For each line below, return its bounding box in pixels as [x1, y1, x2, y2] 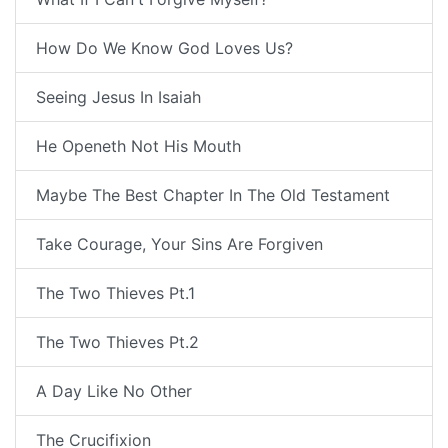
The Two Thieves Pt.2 [36, 332, 199, 353]
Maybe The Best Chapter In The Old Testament [36, 185, 390, 206]
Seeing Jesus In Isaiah [36, 87, 201, 108]
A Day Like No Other [36, 381, 192, 402]
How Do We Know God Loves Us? [36, 38, 293, 59]
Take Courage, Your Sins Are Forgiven [36, 234, 323, 255]
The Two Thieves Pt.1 [36, 283, 195, 304]
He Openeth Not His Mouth [36, 136, 241, 157]
